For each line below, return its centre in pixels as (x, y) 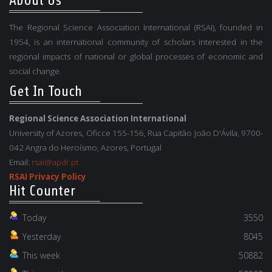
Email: (20, 162)
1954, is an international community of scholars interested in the (136, 42)
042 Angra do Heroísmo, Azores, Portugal (85, 147)
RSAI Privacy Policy (48, 176)
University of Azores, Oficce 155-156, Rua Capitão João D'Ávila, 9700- (136, 133)
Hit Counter (42, 191)
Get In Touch (46, 91)
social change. (35, 71)
